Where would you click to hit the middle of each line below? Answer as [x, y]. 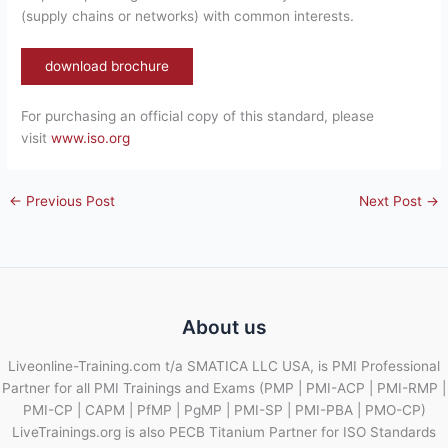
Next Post [392, 201]
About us [224, 327]
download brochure [107, 65]
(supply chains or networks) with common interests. [188, 16]
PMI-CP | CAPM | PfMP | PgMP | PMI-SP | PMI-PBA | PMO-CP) [224, 409]
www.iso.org [91, 138]
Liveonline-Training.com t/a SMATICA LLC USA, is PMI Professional [224, 365]
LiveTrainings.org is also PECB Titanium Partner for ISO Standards [224, 431]
